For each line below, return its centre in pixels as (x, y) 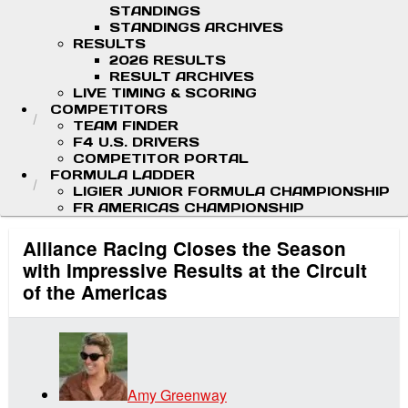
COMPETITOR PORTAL (161, 158)
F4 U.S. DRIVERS (136, 142)
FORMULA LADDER (122, 175)
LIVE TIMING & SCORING (165, 93)
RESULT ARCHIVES (182, 76)
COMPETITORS (109, 109)
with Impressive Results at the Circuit (195, 270)
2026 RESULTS (168, 60)
